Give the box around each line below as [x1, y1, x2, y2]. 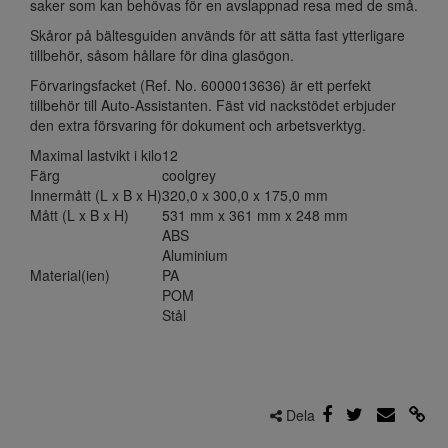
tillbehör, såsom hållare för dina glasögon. [30, 44, 294, 65]
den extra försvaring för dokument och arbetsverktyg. [30, 114, 366, 135]
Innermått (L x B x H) [30, 184, 162, 205]
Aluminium [162, 244, 228, 265]
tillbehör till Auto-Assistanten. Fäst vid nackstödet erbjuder [30, 94, 396, 115]
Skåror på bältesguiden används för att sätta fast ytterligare [30, 24, 405, 45]
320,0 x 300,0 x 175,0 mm [162, 184, 328, 205]
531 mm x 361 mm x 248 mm [162, 204, 348, 225]
